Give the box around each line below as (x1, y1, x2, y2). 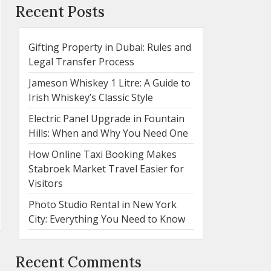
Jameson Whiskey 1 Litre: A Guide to (28, 76, 191, 90)
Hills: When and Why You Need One (28, 126, 188, 140)
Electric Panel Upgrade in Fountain (28, 111, 184, 125)
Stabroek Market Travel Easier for (28, 162, 184, 175)
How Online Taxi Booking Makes (28, 147, 177, 161)
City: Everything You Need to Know (28, 212, 185, 226)
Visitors (28, 176, 63, 190)
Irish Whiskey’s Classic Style (28, 90, 153, 104)
